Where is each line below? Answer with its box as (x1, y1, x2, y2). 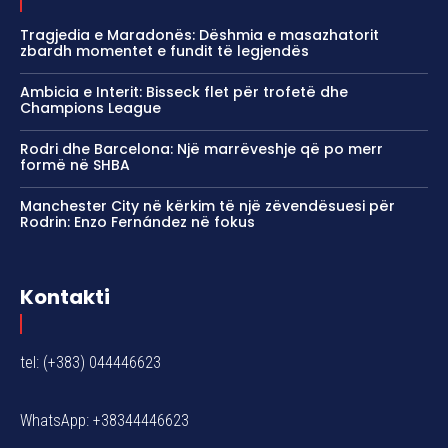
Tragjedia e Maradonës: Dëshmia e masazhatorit (20, 25, 379, 46)
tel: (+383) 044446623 (20, 353, 161, 373)
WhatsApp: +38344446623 (20, 411, 189, 431)
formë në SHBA (20, 155, 130, 176)
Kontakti (20, 283, 110, 312)
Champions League (20, 98, 161, 119)
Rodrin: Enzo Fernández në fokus (20, 212, 255, 233)
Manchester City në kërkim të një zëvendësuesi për (20, 196, 395, 217)
